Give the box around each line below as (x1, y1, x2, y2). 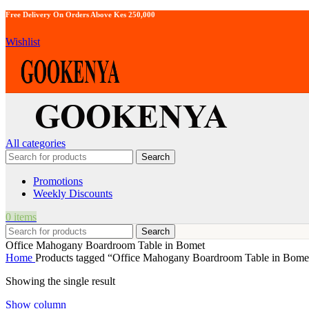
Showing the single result (6, 275, 115, 287)
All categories (6, 137, 66, 149)
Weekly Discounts (33, 187, 112, 199)
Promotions (33, 175, 83, 187)
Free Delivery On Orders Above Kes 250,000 (6, 10, 155, 19)
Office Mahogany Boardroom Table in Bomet (6, 239, 205, 251)
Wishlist (6, 35, 40, 48)
